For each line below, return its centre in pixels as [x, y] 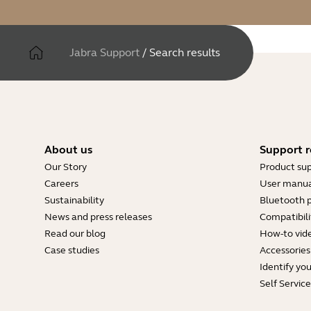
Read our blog [75, 234]
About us [68, 150]
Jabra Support [104, 52]
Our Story [66, 167]
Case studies [72, 250]
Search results [185, 52]
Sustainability [74, 200]
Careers [61, 184]
